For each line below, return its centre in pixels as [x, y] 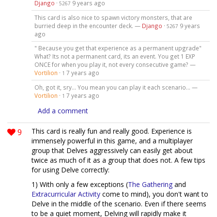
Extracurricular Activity [66, 194]
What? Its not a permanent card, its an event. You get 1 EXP [115, 56]
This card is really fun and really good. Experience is [112, 131]
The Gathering [150, 185]
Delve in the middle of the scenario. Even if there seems [119, 204]
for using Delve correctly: [70, 170]
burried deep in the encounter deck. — [88, 25]
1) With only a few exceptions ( [80, 185]
